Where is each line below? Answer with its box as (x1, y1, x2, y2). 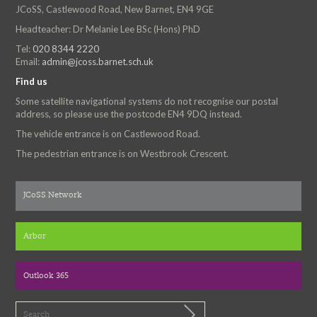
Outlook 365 (23, 272, 69, 280)
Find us (16, 76, 48, 87)
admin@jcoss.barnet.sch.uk (42, 56, 154, 67)
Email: (16, 56, 42, 67)
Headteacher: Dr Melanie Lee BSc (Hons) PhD (16, 23, 201, 35)
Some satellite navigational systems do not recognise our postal (16, 96, 279, 107)
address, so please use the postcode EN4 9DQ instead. (16, 108, 243, 120)
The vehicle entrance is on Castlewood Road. (16, 128, 201, 139)
